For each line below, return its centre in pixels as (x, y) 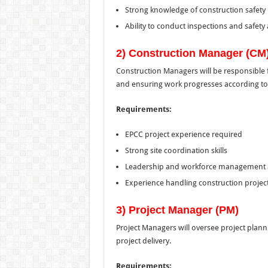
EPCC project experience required (183, 134)
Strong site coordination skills (176, 150)
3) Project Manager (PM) (177, 210)
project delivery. (143, 240)
